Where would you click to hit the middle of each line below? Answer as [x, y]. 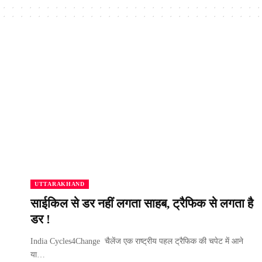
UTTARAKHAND [60, 184]
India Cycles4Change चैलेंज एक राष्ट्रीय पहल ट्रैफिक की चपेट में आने [137, 242]
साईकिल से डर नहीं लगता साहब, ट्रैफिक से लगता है [142, 204]
